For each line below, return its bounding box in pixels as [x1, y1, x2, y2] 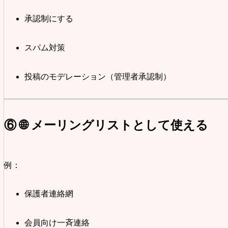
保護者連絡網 [24, 189, 73, 198]
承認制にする [24, 14, 73, 23]
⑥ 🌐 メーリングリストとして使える [4, 118, 208, 132]
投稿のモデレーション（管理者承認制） [24, 72, 171, 81]
